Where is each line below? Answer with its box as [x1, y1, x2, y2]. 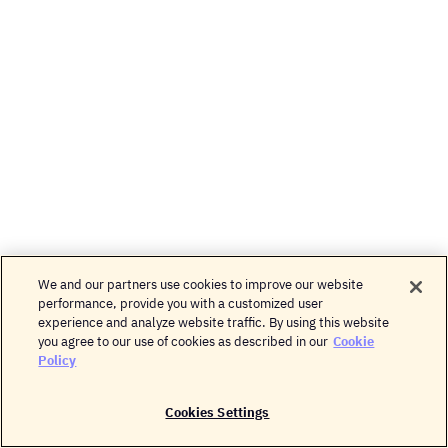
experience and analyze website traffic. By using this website [38, 314, 390, 331]
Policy [38, 352, 77, 369]
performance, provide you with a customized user [38, 295, 324, 312]
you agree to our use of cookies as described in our [38, 333, 329, 350]
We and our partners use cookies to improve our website [38, 276, 364, 293]
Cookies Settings [165, 404, 270, 421]
